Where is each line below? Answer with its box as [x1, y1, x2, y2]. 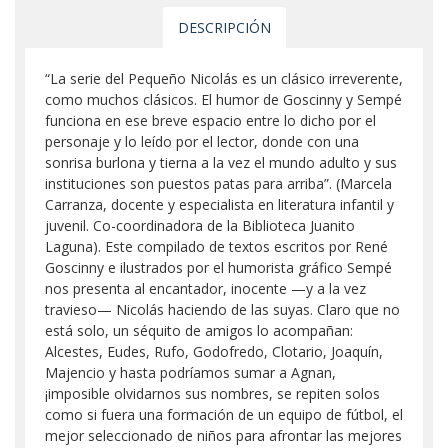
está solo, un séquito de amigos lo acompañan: [45, 320, 353, 340]
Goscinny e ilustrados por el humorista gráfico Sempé [45, 257, 392, 277]
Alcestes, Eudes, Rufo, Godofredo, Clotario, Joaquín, [45, 341, 383, 361]
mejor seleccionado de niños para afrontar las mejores [45, 425, 402, 445]
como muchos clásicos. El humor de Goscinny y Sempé [45, 89, 402, 109]
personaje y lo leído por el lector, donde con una [45, 131, 359, 151]
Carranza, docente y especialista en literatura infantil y [45, 194, 394, 214]
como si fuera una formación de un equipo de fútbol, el [45, 404, 403, 424]
